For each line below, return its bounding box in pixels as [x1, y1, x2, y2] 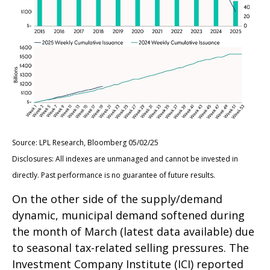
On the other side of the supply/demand [12, 191, 222, 206]
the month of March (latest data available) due [12, 224, 254, 239]
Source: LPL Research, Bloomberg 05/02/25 [12, 137, 159, 148]
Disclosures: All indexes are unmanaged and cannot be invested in [12, 153, 238, 164]
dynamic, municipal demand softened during [12, 207, 245, 222]
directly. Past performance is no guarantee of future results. [12, 169, 215, 180]
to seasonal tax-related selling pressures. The [12, 240, 249, 255]
